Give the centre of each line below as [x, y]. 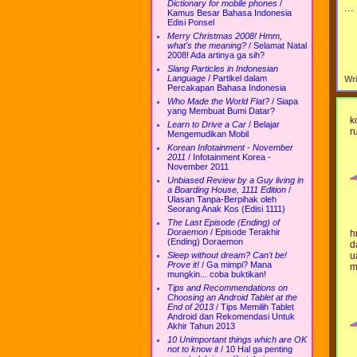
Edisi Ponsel [191, 22]
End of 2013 [190, 307]
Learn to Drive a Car [207, 124]
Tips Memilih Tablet [257, 307]
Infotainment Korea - [232, 157]
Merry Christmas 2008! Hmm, [225, 36]
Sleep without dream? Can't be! [227, 255]
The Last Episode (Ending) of [224, 222]
